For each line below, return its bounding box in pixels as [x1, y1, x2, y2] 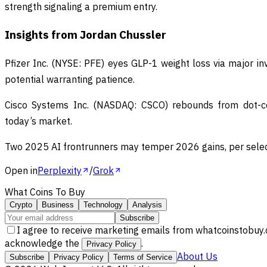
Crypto [10, 200, 32, 210]
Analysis [132, 200, 162, 210]
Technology [83, 200, 123, 210]
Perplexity [38, 164, 82, 177]
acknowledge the [5, 237, 82, 250]
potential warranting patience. [5, 73, 135, 86]
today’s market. [5, 115, 72, 128]
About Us [177, 250, 218, 263]
